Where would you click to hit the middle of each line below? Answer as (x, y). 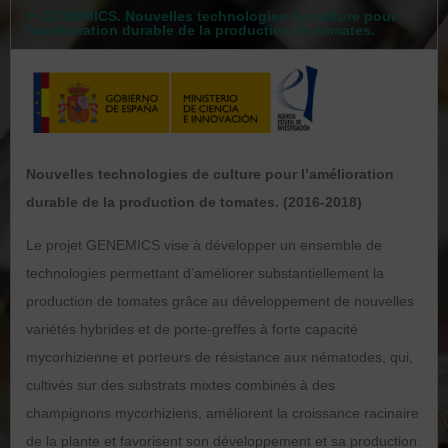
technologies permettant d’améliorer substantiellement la (205, 272)
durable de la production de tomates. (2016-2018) (194, 201)
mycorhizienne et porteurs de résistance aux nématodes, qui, (219, 356)
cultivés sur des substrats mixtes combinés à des (180, 384)
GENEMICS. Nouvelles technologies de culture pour (219, 15)
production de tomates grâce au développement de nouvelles (220, 300)
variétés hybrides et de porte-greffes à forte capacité (192, 328)
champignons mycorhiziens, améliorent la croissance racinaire (222, 412)
